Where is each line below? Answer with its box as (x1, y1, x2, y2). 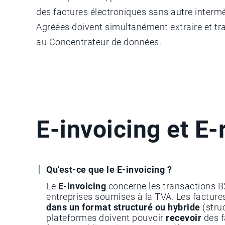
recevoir (166, 212, 204, 223)
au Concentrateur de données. (36, 36, 161, 47)
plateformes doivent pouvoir (46, 212, 166, 223)
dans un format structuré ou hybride (46, 201, 200, 212)
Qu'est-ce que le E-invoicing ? (46, 164, 172, 175)
